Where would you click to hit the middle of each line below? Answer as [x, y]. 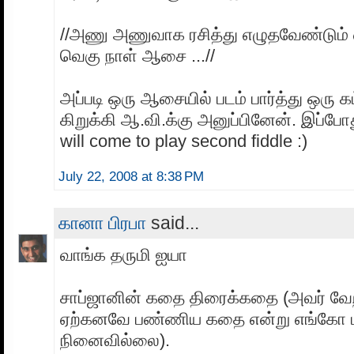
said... [173, 223]
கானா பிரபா [102, 223]
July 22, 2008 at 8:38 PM [131, 177]
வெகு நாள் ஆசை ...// [137, 56]
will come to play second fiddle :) [184, 141]
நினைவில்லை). [115, 341]
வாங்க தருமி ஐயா [124, 255]
